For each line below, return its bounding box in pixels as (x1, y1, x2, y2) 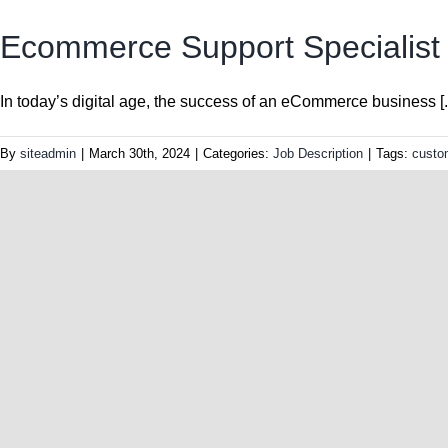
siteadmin (20, 146, 76, 162)
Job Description (273, 146, 363, 162)
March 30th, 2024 (89, 146, 190, 162)
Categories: (203, 146, 273, 162)
